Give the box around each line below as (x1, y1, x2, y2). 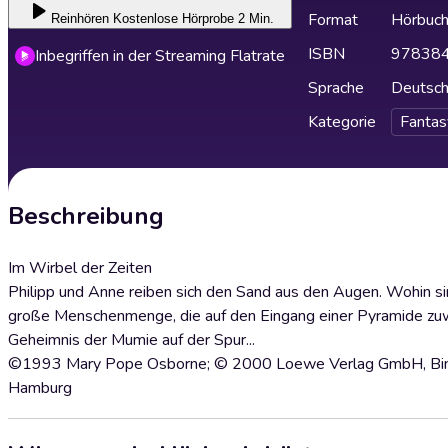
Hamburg (8, 377, 72, 399)
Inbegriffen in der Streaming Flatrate (35, 45, 285, 67)
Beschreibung (8, 200, 164, 232)
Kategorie (308, 111, 376, 133)
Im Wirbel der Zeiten (8, 257, 152, 279)
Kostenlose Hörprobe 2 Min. (112, 11, 274, 26)
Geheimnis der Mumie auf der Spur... (8, 329, 255, 351)
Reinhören (50, 11, 109, 26)
